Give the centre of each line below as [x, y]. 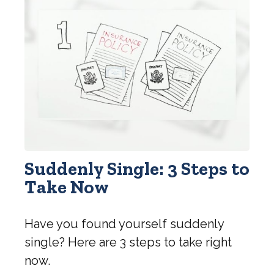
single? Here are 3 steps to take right [128, 243]
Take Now [67, 187]
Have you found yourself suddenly [124, 224]
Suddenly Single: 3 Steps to [137, 169]
